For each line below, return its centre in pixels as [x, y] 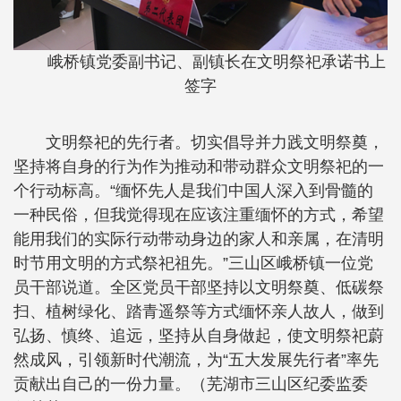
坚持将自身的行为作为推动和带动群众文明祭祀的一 [199, 166]
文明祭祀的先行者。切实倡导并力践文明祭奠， [215, 142]
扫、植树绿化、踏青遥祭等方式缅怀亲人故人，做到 [199, 311]
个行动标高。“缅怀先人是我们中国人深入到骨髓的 [193, 190]
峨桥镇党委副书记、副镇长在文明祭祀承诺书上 [217, 61]
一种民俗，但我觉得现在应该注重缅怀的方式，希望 [199, 214]
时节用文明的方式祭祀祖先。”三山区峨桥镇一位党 [193, 263]
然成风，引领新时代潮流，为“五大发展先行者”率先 [196, 359]
